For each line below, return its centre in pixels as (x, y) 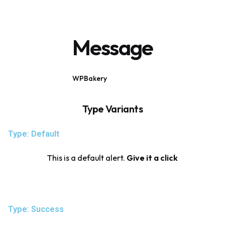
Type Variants (113, 108)
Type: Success (36, 209)
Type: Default (34, 134)
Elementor (136, 78)
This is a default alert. (87, 157)
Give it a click (152, 157)
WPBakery (90, 78)
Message (113, 47)
